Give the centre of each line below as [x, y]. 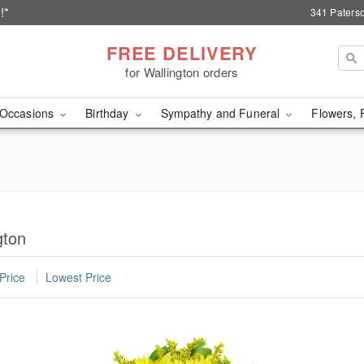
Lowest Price [78, 277]
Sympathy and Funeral [222, 113]
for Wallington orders [182, 71]
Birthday [109, 113]
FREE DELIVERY [182, 52]
